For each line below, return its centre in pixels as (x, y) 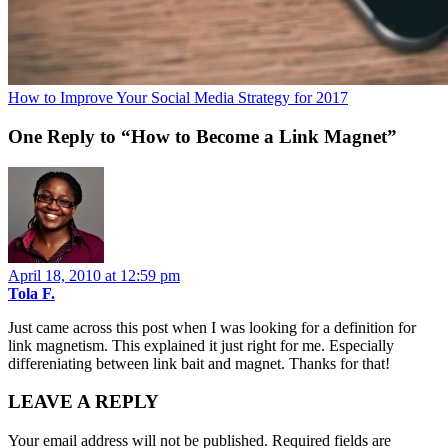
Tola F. (31, 293)
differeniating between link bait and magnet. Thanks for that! (199, 363)
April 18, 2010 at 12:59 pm (94, 275)
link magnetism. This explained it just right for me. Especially (201, 345)
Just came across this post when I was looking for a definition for (212, 327)
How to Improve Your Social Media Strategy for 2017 (178, 98)
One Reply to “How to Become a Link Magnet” (202, 136)
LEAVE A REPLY (83, 402)
